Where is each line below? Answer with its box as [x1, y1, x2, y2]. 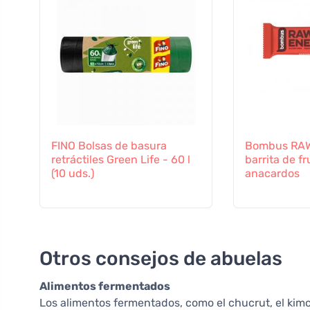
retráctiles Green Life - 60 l [51, 153, 190, 167]
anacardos [244, 167, 300, 181]
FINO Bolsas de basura [51, 139, 167, 153]
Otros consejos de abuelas [39, 247, 282, 271]
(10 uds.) [51, 167, 94, 181]
